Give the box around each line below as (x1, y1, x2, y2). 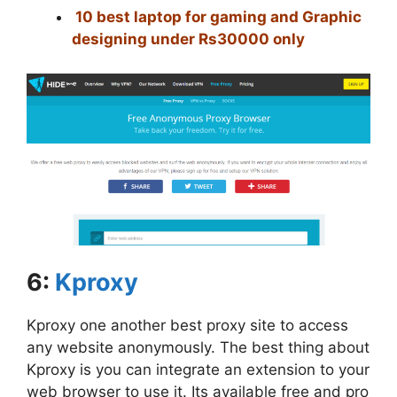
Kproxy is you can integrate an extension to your (27, 360, 370, 378)
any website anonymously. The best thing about (27, 338, 370, 356)
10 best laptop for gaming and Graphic (75, 8, 362, 27)
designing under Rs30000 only (72, 30, 305, 49)
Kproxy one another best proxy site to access (27, 315, 348, 334)
